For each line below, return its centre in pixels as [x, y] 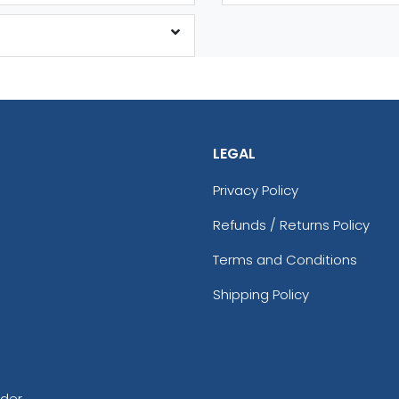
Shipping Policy [261, 294]
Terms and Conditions [285, 259]
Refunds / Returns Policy [291, 224]
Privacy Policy [256, 190]
